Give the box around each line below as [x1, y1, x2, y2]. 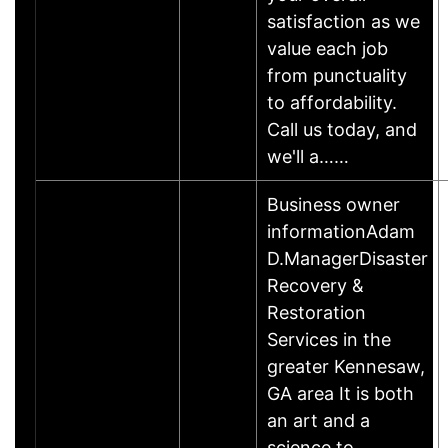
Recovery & [267, 274, 364, 296]
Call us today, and [267, 118, 417, 140]
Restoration [267, 301, 366, 323]
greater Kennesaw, [267, 355, 425, 377]
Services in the [267, 328, 391, 350]
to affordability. [267, 91, 397, 113]
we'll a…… [267, 145, 349, 167]
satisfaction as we [267, 10, 420, 32]
